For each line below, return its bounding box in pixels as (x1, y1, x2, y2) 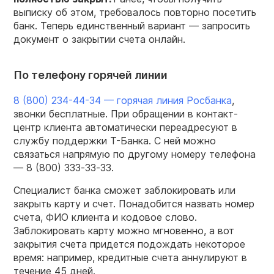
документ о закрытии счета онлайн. (13, 33, 185, 46)
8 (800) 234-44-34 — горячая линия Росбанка (13, 94, 232, 107)
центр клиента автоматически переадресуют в (13, 121, 237, 134)
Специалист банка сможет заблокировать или (13, 184, 235, 197)
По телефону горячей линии (13, 68, 168, 82)
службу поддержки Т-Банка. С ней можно (13, 135, 216, 147)
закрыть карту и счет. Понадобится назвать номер (13, 198, 254, 210)
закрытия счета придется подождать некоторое (13, 238, 245, 251)
